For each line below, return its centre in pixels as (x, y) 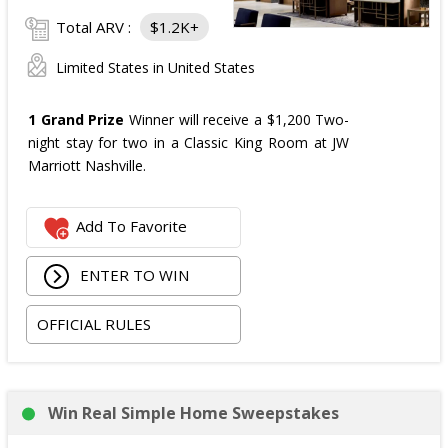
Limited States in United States (155, 67)
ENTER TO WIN (133, 274)
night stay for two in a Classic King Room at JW (189, 142)
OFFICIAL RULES (94, 323)
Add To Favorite (132, 226)
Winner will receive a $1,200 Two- (237, 119)
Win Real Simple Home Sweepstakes (193, 413)
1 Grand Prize (76, 119)
